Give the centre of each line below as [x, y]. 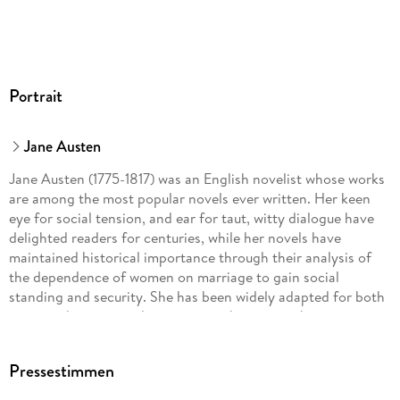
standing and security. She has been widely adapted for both [196, 297]
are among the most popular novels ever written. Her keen [189, 199]
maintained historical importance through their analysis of [190, 258]
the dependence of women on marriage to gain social [174, 277]
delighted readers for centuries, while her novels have [175, 238]
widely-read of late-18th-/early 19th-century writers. [169, 336]
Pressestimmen [61, 371]
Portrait [35, 96]
